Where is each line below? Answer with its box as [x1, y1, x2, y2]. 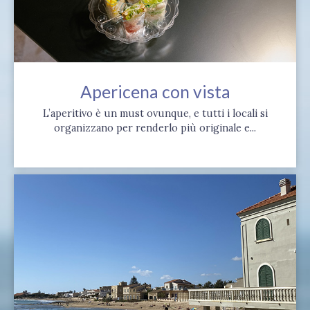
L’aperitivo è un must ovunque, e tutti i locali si [42, 107, 268, 120]
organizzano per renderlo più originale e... [54, 122, 256, 135]
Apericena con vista [80, 82, 230, 102]
